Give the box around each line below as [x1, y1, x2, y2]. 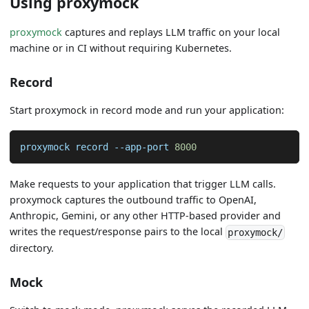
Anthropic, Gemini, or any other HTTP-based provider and [10, 209, 281, 223]
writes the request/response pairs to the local [10, 225, 226, 239]
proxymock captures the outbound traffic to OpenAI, [10, 193, 257, 207]
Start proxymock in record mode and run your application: [10, 103, 285, 117]
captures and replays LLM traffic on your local [62, 26, 281, 39]
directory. [10, 241, 54, 255]
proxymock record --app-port [19, 141, 175, 152]
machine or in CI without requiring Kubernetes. [10, 41, 232, 55]
